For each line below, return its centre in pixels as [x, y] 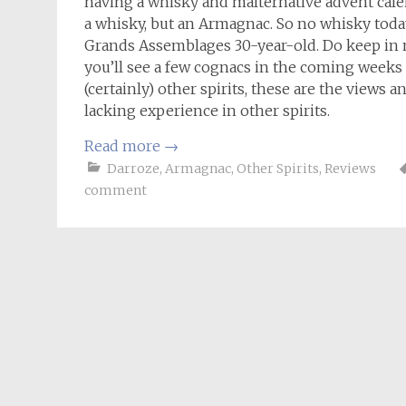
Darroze [133, 169]
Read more [124, 146]
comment [116, 190]
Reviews [350, 169]
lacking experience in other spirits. [207, 111]
